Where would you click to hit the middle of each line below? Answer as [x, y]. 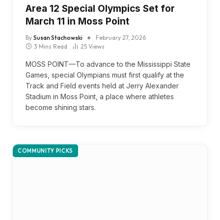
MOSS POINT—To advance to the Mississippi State [108, 64]
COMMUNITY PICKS [45, 151]
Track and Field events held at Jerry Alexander [102, 86]
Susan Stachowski [58, 38]
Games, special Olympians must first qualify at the [105, 75]
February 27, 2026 [121, 38]
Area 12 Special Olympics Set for [100, 9]
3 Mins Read [51, 46]
